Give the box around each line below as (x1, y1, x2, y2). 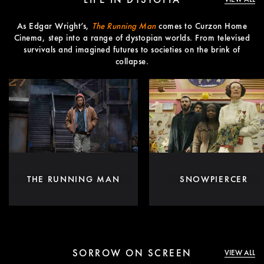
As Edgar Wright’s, (16, 20, 93, 32)
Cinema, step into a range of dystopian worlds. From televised (14, 32, 250, 44)
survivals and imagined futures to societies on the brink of (24, 44, 240, 56)
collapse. (115, 55, 149, 68)
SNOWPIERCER (179, 173, 248, 185)
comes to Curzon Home (156, 20, 247, 32)
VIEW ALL (224, 247, 255, 258)
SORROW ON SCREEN (72, 246, 192, 259)
